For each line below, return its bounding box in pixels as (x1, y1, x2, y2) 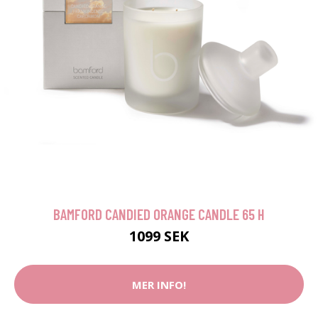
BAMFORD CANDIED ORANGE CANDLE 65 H (53, 205, 265, 224)
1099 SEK (129, 226, 189, 246)
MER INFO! (132, 277, 186, 292)
